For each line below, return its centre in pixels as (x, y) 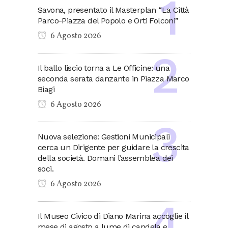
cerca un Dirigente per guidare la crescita (113, 148)
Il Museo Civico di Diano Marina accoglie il (113, 216)
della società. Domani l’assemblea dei (105, 158)
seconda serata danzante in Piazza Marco (113, 79)
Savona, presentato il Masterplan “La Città (113, 10)
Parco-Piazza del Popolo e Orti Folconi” (108, 21)
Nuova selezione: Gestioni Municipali (104, 137)
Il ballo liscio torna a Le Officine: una (104, 68)
